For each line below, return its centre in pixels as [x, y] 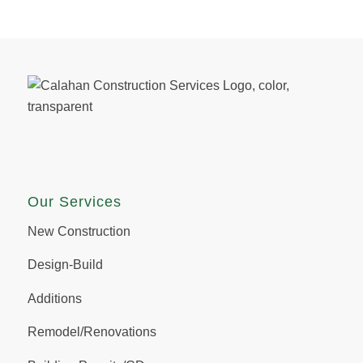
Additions [54, 298]
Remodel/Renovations [92, 332]
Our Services [74, 202]
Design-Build [65, 265]
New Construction [79, 231]
